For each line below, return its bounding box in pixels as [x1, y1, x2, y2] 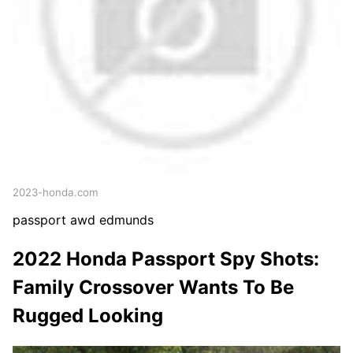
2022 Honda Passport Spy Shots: [13, 247, 319, 270]
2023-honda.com [13, 185, 98, 199]
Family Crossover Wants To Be [13, 275, 294, 299]
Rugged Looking [13, 303, 163, 327]
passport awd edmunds [13, 211, 154, 228]
